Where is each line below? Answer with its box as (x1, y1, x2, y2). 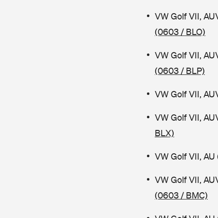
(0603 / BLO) (155, 27, 205, 37)
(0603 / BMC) (155, 190, 208, 200)
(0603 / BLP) (155, 66, 205, 76)
